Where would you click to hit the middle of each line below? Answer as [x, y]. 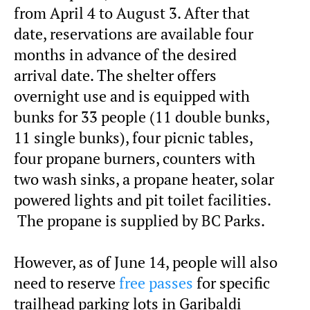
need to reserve [66, 283]
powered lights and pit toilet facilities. [142, 200]
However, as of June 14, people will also [146, 263]
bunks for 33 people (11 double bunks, [142, 117]
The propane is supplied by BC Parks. [139, 221]
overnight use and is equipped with [132, 97]
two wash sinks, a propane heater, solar [144, 180]
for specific [231, 283]
